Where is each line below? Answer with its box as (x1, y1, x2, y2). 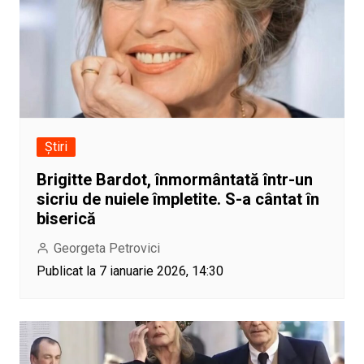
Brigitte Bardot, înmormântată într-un (36, 170, 313, 190)
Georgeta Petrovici (53, 240, 160, 257)
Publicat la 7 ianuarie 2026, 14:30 (36, 263, 223, 279)
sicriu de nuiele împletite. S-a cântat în (36, 189, 319, 210)
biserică (36, 209, 96, 229)
